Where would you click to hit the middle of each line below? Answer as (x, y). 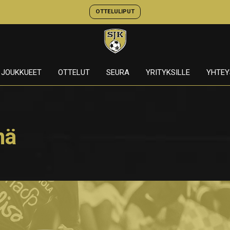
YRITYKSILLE (168, 72)
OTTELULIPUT (115, 12)
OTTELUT (74, 72)
